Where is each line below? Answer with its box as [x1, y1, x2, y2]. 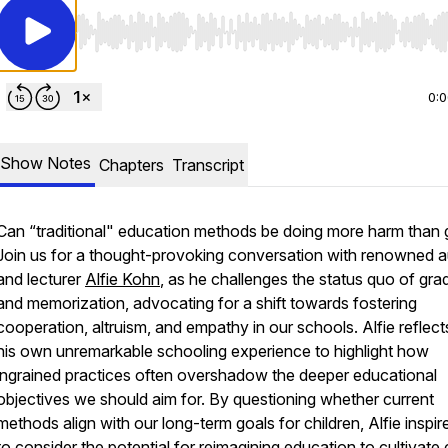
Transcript [172, 155, 244, 175]
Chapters [99, 155, 164, 175]
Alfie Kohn [85, 269, 160, 289]
